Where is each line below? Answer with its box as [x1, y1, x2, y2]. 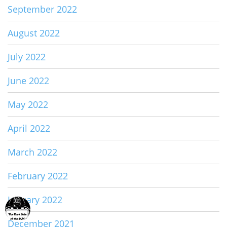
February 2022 [8, 170, 68, 182]
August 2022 [8, 27, 60, 40]
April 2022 [8, 122, 50, 135]
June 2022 [8, 74, 49, 87]
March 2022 [8, 146, 57, 159]
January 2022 [8, 194, 62, 206]
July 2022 [8, 51, 46, 63]
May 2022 [8, 98, 48, 111]
